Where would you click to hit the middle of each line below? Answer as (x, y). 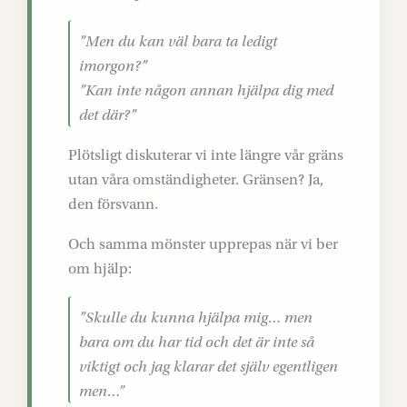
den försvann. (113, 204)
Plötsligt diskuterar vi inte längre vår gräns (206, 155)
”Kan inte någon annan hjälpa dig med (206, 90)
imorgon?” (113, 66)
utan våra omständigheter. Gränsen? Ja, (196, 179)
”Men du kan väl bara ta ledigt (178, 41)
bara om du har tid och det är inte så (197, 342)
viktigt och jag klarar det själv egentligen (208, 367)
